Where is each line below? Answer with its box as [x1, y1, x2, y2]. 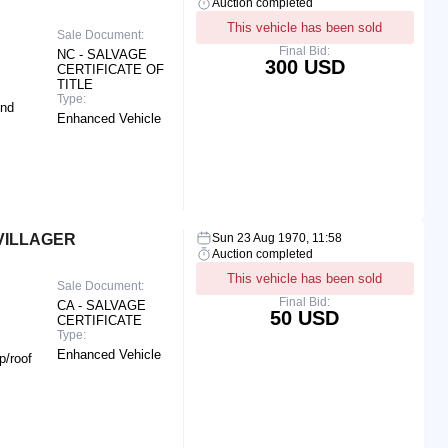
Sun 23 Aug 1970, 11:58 [211, 230, 342, 245]
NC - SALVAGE [57, 46, 148, 62]
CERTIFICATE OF [57, 61, 165, 77]
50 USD [270, 306, 340, 329]
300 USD [264, 55, 345, 78]
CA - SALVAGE [57, 297, 147, 313]
